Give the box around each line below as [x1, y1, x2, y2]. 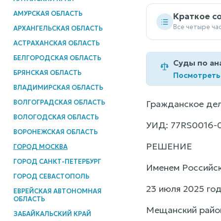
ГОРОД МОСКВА [13, 142, 68, 151]
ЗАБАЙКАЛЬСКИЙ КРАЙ [13, 209, 91, 218]
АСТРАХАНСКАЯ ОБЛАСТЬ [13, 38, 100, 47]
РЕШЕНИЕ [146, 141, 192, 152]
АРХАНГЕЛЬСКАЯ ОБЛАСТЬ [13, 24, 103, 33]
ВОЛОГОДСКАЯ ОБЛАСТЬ [13, 112, 99, 121]
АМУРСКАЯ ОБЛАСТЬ [13, 9, 82, 18]
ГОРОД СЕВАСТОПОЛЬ [13, 172, 89, 181]
